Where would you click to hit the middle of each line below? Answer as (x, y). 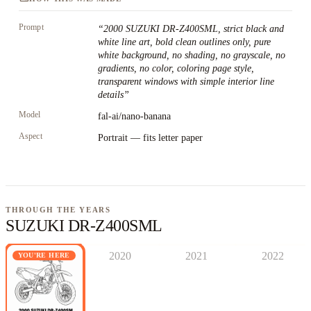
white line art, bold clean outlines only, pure (184, 42)
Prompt (31, 27)
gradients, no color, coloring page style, (176, 68)
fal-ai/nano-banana (134, 116)
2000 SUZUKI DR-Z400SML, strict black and (194, 29)
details (111, 95)
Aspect (31, 136)
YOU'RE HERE (44, 255)
